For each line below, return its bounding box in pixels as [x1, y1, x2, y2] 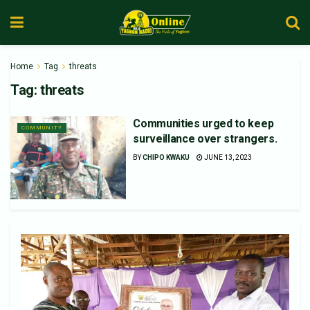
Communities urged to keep [133, 117, 274, 130]
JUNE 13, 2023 [203, 154, 253, 161]
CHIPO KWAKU [143, 154, 190, 161]
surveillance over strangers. [133, 132, 277, 145]
